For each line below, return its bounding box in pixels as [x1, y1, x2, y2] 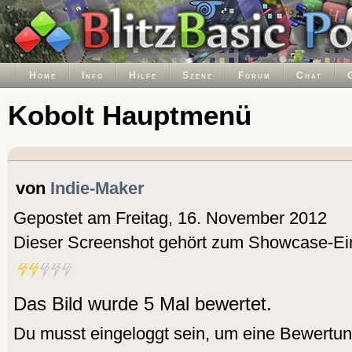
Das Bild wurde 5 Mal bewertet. [13, 293, 272, 315]
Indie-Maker [50, 178, 145, 199]
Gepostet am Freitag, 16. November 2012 [13, 208, 327, 229]
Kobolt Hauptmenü [8, 100, 251, 130]
